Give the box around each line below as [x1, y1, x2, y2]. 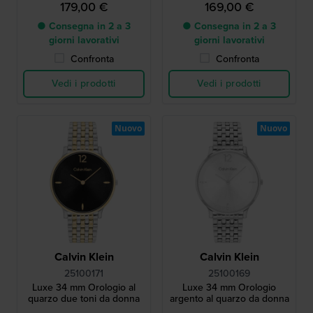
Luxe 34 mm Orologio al [32, 280, 136, 296]
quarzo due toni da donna [28, 291, 140, 307]
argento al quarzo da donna [169, 291, 289, 307]
